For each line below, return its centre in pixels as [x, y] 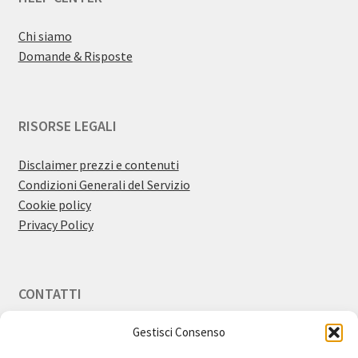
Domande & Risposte [75, 56]
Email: [36, 334]
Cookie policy [54, 205]
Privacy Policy [56, 225]
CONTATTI [50, 294]
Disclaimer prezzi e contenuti [98, 165]
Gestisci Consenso [179, 332]
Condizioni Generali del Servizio [104, 185]
